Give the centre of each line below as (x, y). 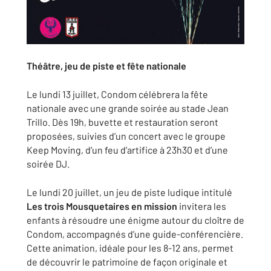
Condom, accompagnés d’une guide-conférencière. (135, 234)
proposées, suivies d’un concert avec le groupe (126, 136)
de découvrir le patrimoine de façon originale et (127, 262)
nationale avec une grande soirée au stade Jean (128, 108)
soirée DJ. (48, 164)
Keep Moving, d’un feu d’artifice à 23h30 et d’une (127, 150)
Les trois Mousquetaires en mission (102, 206)
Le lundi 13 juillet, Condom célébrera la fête (117, 94)
